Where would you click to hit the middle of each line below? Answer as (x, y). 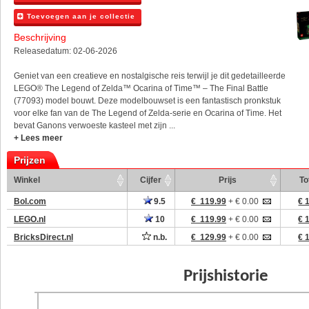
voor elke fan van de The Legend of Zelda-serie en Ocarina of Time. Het (148, 113)
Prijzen (30, 160)
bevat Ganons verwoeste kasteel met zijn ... (94, 126)
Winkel (27, 180)
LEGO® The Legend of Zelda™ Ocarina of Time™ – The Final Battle (141, 88)
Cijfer (151, 180)
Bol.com (30, 201)
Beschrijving (40, 37)
